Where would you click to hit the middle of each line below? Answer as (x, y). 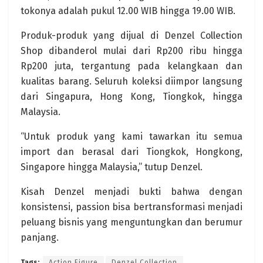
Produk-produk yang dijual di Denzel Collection (131, 35)
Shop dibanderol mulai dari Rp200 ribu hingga (131, 50)
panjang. (40, 237)
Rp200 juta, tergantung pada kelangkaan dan (131, 66)
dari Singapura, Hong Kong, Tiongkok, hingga (131, 96)
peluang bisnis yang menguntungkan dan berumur (131, 222)
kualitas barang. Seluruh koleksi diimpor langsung (131, 81)
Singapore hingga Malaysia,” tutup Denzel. (112, 167)
